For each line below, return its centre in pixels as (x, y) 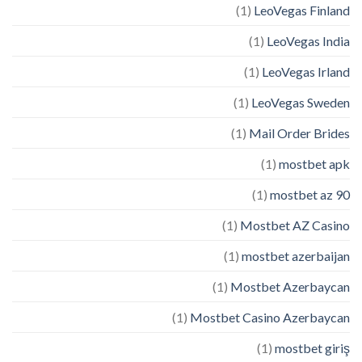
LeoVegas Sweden (301, 103)
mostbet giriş (312, 348)
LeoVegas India (308, 41)
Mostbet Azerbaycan (290, 287)
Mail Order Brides (299, 133)
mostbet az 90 (310, 195)
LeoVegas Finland (302, 11)
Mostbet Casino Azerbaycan (270, 318)
